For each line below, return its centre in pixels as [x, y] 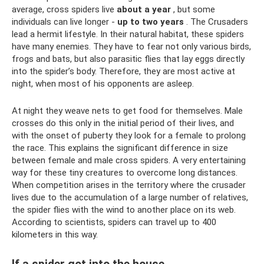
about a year [144, 9]
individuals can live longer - [65, 22]
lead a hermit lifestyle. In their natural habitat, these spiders [128, 34]
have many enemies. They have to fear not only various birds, [131, 46]
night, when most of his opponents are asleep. [103, 83]
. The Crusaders [216, 22]
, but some [193, 9]
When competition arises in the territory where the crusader [129, 185]
